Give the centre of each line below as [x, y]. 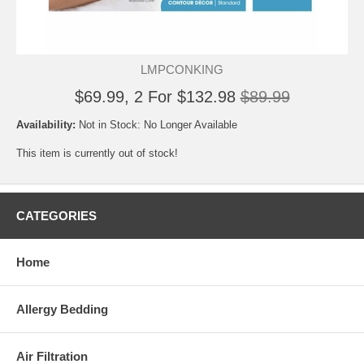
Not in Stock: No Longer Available [158, 125]
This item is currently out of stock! [97, 153]
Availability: [48, 125]
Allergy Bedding [62, 309]
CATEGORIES [56, 216]
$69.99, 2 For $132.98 [155, 97]
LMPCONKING [182, 69]
